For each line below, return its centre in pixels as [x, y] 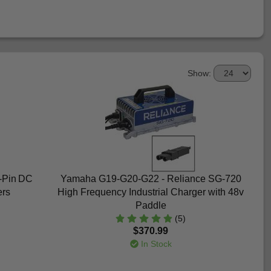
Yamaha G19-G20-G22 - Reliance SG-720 [151, 179]
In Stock [155, 244]
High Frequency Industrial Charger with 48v [151, 192]
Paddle [151, 206]
